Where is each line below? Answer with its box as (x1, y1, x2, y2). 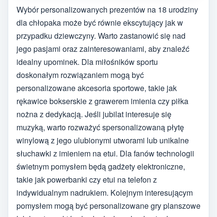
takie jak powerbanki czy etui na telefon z (16, 173, 157, 185)
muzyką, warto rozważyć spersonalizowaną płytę (16, 121, 184, 133)
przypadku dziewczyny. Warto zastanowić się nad (16, 30, 186, 41)
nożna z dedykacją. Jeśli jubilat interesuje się (16, 108, 171, 120)
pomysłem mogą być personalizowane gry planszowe (16, 200, 201, 211)
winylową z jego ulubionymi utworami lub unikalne (16, 134, 189, 146)
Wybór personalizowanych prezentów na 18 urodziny (16, 3, 198, 15)
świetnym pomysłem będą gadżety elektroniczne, (16, 160, 185, 172)
